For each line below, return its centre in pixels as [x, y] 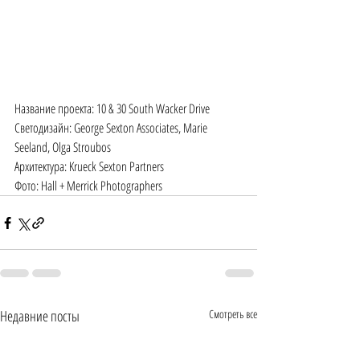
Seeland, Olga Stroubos [63, 147]
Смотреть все [233, 314]
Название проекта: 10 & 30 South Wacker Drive [112, 109]
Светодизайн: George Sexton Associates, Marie [112, 128]
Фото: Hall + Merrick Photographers [88, 186]
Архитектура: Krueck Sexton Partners [89, 167]
